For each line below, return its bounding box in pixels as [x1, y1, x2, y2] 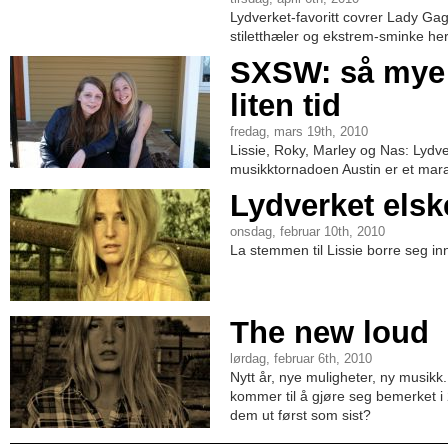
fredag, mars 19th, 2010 [230, 125, 368, 139]
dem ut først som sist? [230, 407, 371, 423]
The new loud [230, 315, 429, 350]
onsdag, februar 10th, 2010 [230, 225, 385, 239]
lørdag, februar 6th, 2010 [230, 352, 372, 366]
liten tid [230, 88, 341, 123]
